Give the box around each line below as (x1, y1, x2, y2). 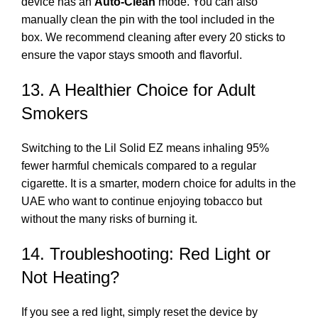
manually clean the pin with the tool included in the (21, 13, 275, 26)
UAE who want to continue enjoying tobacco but (21, 194, 262, 207)
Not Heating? (21, 267, 119, 287)
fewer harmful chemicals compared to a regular (21, 159, 256, 172)
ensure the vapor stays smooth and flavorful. (21, 48, 242, 61)
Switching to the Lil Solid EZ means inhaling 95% (21, 141, 269, 154)
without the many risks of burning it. (21, 212, 197, 225)
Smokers (21, 103, 88, 123)
